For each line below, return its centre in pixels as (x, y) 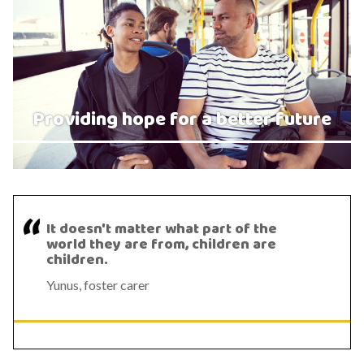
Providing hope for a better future (182, 121)
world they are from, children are (161, 245)
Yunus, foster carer (98, 285)
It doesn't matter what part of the (162, 230)
